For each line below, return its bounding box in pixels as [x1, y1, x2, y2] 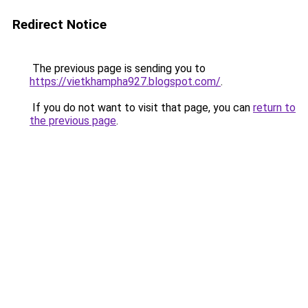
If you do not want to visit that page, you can [30, 101, 253, 114]
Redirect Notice [12, 16, 107, 32]
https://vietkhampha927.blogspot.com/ [30, 75, 221, 88]
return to [253, 101, 296, 114]
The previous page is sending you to [30, 62, 206, 75]
